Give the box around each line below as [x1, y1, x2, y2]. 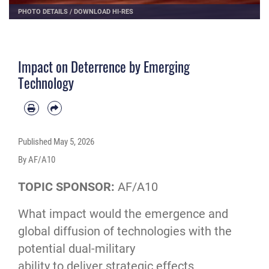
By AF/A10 [18, 154, 55, 166]
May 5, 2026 [53, 136, 94, 148]
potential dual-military [18, 242, 135, 256]
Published [18, 136, 53, 148]
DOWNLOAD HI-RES [74, 7, 133, 16]
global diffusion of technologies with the [18, 225, 232, 239]
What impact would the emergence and [18, 207, 228, 222]
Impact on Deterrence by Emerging [18, 56, 190, 77]
